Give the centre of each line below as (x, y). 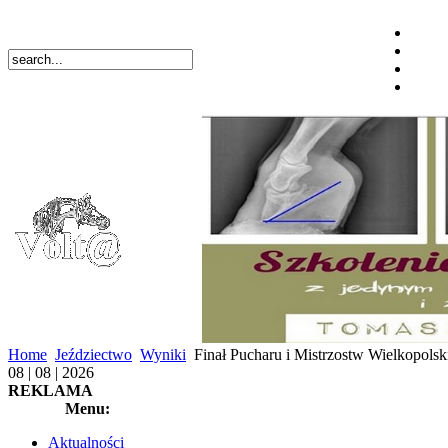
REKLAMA (50, 390)
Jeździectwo (93, 354)
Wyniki (163, 354)
